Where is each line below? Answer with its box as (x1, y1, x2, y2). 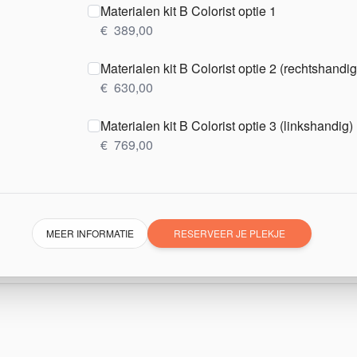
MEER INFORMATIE (46, 226, 134, 240)
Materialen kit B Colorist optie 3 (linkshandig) (100, 116, 354, 135)
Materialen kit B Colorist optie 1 (100, 2, 277, 20)
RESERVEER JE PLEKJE (174, 226, 285, 240)
